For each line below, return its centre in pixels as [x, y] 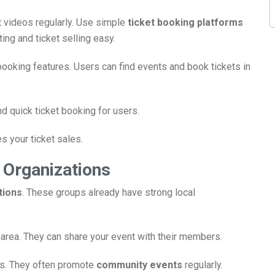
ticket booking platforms [185, 22]
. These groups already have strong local [109, 192]
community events [139, 265]
